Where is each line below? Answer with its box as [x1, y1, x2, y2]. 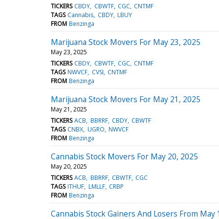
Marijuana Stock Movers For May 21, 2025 [51, 93, 200, 105]
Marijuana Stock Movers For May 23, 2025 [51, 36, 200, 47]
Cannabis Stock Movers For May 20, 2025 [51, 151, 198, 162]
